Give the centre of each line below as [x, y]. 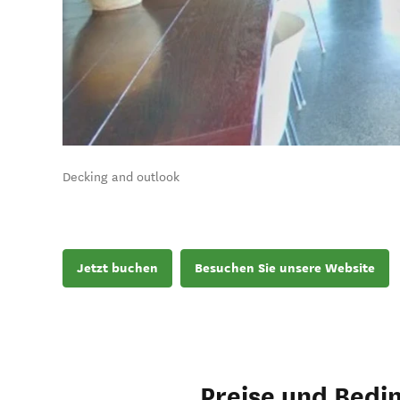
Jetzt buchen [117, 268]
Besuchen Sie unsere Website [285, 268]
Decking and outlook [121, 178]
